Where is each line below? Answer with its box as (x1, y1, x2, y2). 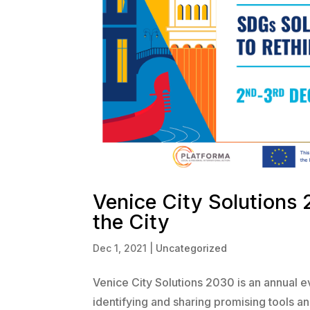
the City (93, 209, 170, 234)
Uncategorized (156, 241, 228, 254)
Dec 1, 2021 (93, 241, 147, 254)
